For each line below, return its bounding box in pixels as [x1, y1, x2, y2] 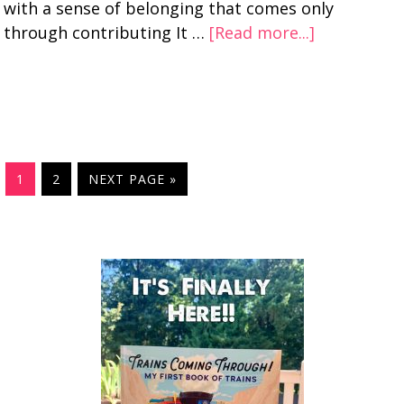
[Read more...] [209, 22, 316, 43]
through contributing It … [4, 22, 210, 43]
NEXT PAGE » [88, 170, 178, 188]
